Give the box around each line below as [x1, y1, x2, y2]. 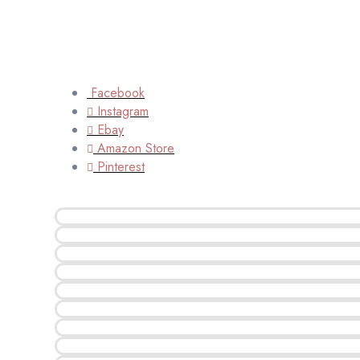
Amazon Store [97, 138, 174, 157]
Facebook [91, 83, 145, 102]
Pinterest [97, 157, 145, 176]
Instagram [97, 101, 149, 121]
